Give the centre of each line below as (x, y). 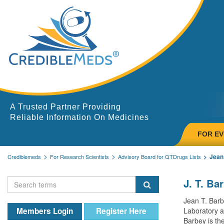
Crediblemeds (24, 156)
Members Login (44, 211)
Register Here (121, 211)
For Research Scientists (79, 156)
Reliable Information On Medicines (79, 117)
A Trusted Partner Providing (65, 106)
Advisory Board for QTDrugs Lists (159, 156)
